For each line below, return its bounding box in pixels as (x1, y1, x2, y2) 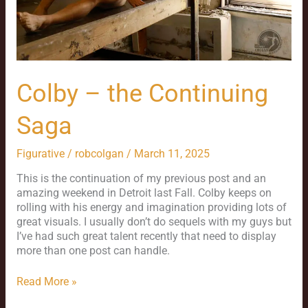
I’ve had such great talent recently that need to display (16, 230, 276, 243)
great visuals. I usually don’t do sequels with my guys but (16, 216, 291, 229)
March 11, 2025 (133, 147, 210, 160)
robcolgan (74, 147, 126, 160)
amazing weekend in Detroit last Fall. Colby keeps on (16, 187, 272, 200)
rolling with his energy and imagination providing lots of (16, 201, 287, 214)
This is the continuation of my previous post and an (16, 173, 266, 186)
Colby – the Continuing (16, 78, 268, 108)
